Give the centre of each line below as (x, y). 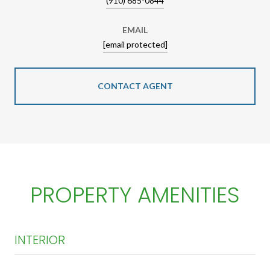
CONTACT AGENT (135, 86)
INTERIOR (40, 240)
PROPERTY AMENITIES (135, 195)
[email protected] (135, 44)
